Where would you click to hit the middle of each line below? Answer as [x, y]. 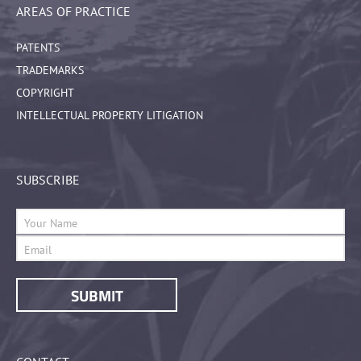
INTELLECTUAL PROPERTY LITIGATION [110, 116]
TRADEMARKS [50, 71]
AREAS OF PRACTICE [73, 12]
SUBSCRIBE [48, 180]
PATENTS [38, 48]
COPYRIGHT [45, 93]
